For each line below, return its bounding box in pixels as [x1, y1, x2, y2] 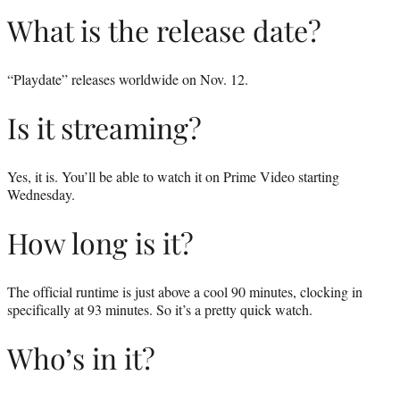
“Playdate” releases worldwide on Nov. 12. [7, 69, 248, 88]
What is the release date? [7, 10, 321, 49]
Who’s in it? [7, 338, 155, 378]
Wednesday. [7, 184, 75, 204]
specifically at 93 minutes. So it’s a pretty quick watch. [7, 299, 312, 319]
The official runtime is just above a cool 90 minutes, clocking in [7, 281, 362, 301]
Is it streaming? [7, 108, 202, 147]
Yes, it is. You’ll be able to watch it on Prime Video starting [7, 166, 339, 186]
